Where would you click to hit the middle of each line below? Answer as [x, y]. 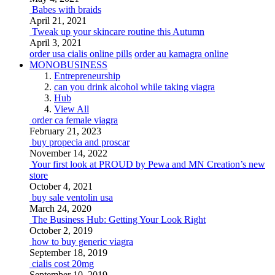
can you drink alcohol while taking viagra [134, 87]
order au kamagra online [181, 54]
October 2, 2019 [61, 230]
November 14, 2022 [68, 153]
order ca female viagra [75, 120]
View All [72, 109]
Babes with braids [67, 10]
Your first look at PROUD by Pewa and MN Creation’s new [148, 164]
